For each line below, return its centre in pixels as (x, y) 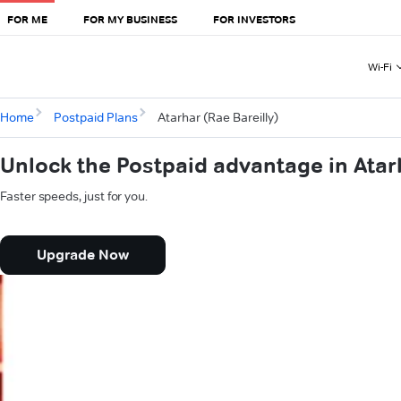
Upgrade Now (83, 255)
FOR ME (27, 19)
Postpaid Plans (95, 118)
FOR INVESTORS (254, 19)
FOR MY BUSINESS (130, 19)
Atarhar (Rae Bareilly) (218, 118)
